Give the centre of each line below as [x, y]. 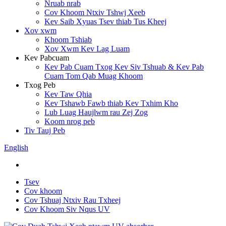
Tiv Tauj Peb [45, 130]
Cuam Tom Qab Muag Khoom [94, 76]
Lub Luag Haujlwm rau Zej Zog [96, 112]
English [16, 148]
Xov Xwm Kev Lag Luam [87, 49]
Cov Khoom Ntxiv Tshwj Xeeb [95, 12]
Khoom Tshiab [68, 40]
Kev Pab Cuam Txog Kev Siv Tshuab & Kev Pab [124, 67]
